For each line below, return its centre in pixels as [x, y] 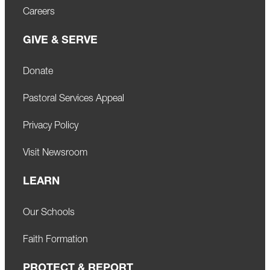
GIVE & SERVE [60, 40]
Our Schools [49, 212]
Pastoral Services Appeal [74, 99]
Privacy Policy [51, 126]
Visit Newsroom [55, 153]
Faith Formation [55, 240]
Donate [38, 71]
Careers [39, 12]
